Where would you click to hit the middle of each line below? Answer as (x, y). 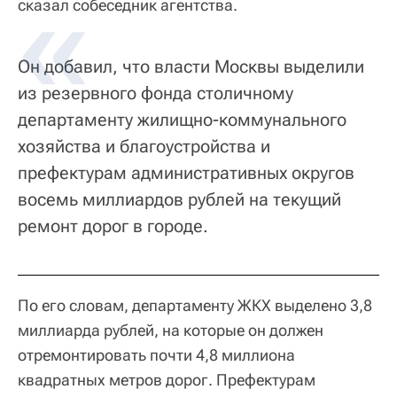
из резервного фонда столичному (156, 93)
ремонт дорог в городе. (113, 226)
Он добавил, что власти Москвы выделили (191, 67)
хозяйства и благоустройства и (144, 147)
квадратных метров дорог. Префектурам (167, 380)
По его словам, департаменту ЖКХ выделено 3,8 (195, 306)
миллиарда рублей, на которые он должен (171, 331)
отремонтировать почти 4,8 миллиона (156, 355)
